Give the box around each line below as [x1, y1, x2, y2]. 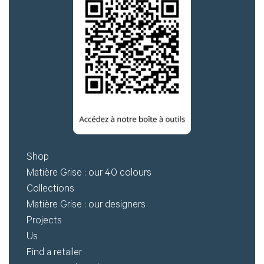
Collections [27, 184, 74, 196]
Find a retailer [27, 247, 82, 259]
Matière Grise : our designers [27, 200, 146, 212]
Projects [27, 216, 62, 227]
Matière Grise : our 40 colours [27, 168, 151, 180]
